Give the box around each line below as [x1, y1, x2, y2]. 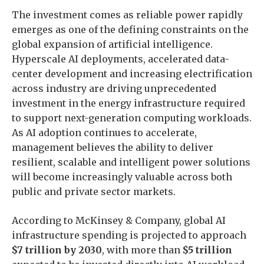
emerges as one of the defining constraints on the [12, 24, 249, 35]
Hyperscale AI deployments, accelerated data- [12, 53, 229, 65]
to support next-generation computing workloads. [12, 112, 252, 124]
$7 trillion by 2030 [12, 244, 102, 256]
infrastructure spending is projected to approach [12, 229, 246, 241]
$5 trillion [183, 244, 232, 256]
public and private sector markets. [12, 186, 176, 197]
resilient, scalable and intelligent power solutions [12, 156, 250, 168]
